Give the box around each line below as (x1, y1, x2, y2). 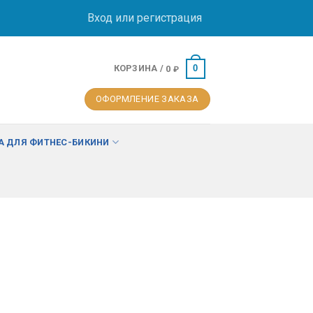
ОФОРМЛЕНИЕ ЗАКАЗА (96, 94, 199, 105)
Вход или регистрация (87, 11, 202, 24)
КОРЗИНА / (113, 63, 166, 74)
